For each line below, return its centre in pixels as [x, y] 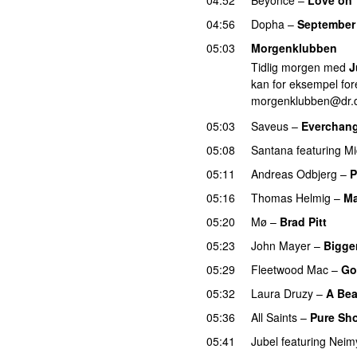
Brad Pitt [303, 221]
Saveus [270, 126]
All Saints [274, 317]
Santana [272, 149]
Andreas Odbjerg [294, 173]
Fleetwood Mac [290, 269]
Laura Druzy [282, 293]
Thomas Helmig [291, 197]
